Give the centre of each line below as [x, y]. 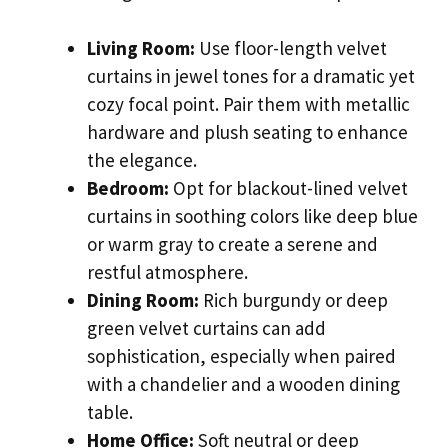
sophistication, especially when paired [241, 355]
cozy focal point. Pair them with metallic [248, 103]
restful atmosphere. [167, 271]
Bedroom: [128, 187]
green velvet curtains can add [206, 327]
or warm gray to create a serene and [232, 243]
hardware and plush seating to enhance [247, 131]
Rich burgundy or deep [293, 299]
